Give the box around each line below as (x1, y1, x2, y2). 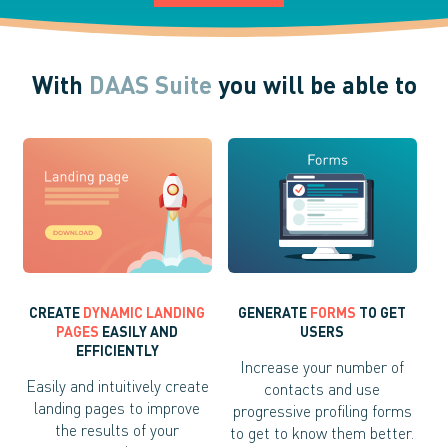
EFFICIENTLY (75, 342, 159, 360)
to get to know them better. (230, 423, 415, 444)
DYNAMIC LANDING (83, 304, 206, 322)
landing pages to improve (34, 398, 201, 419)
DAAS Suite (88, 70, 212, 100)
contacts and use (264, 379, 381, 400)
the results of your (55, 420, 180, 441)
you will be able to (211, 70, 417, 100)
